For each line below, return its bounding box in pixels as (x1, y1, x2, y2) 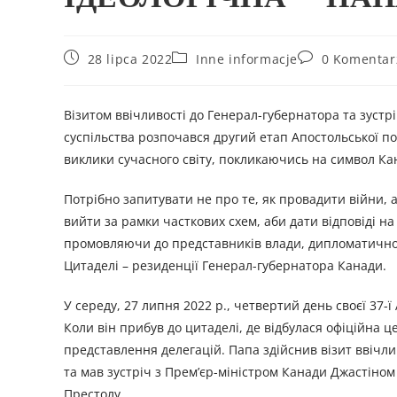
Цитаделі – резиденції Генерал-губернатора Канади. (64, 257, 386, 275)
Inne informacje (196, 51, 299, 68)
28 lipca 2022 (87, 51, 173, 68)
